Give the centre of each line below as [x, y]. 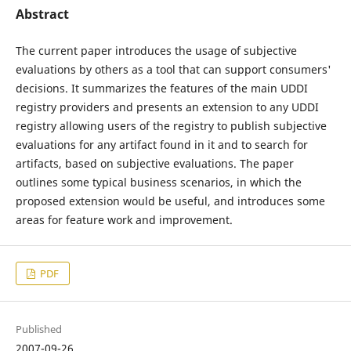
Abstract [42, 14]
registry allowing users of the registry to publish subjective [171, 126]
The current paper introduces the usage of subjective [156, 51]
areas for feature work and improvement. [124, 220]
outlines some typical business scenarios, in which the [158, 183]
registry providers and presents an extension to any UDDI [167, 107]
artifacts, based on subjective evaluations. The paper [154, 164]
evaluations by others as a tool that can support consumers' [173, 70]
